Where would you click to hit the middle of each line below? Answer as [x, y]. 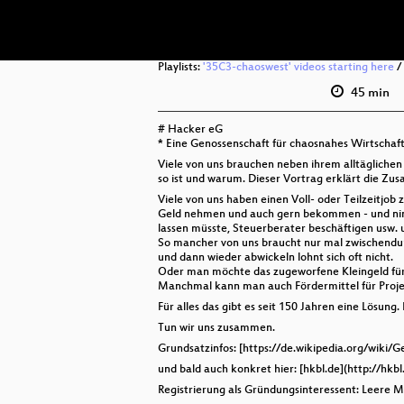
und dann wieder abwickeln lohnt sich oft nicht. [275, 258]
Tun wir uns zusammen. [216, 328]
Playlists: [180, 68]
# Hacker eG [190, 130]
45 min [368, 93]
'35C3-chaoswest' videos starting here [298, 68]
